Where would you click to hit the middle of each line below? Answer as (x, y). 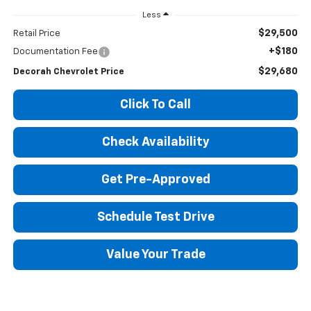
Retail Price (36, 34)
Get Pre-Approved (155, 180)
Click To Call (155, 105)
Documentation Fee (55, 52)
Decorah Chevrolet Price (68, 72)
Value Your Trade (155, 255)
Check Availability (155, 143)
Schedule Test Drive (155, 218)
